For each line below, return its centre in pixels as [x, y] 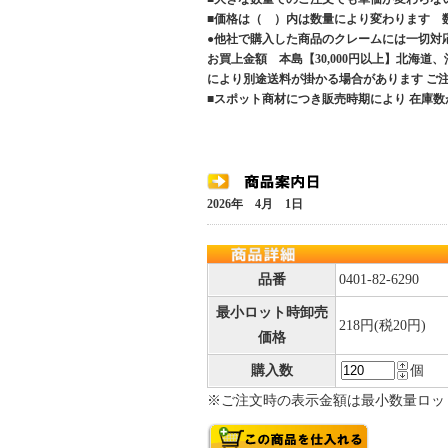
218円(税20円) [382, 325]
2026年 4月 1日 [255, 204]
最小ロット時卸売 [272, 312]
